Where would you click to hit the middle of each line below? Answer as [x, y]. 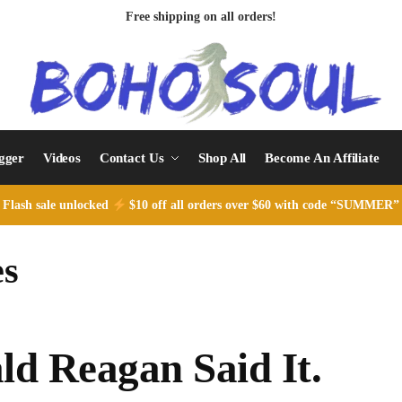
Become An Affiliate [322, 158]
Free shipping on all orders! [201, 17]
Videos [62, 158]
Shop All [223, 158]
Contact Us [131, 158]
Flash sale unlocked [57, 205]
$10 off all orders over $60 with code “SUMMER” [263, 205]
